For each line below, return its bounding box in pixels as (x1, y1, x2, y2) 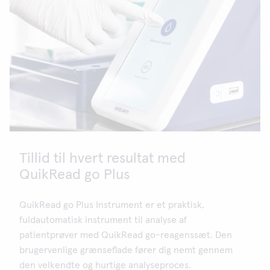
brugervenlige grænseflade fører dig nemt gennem (19, 245, 233, 256)
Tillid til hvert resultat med (19, 151, 186, 166)
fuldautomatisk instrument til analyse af (19, 215, 187, 225)
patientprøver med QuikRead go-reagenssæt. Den (19, 230, 232, 240)
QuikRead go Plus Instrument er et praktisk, (19, 200, 204, 210)
